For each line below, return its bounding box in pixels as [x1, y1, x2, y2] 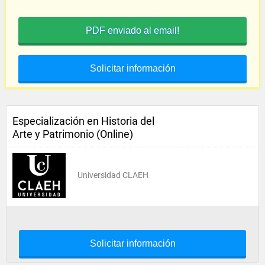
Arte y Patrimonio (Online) [12, 128, 133, 140]
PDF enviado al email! [86, 25, 179, 35]
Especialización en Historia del [12, 115, 154, 127]
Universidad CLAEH [77, 170, 148, 180]
